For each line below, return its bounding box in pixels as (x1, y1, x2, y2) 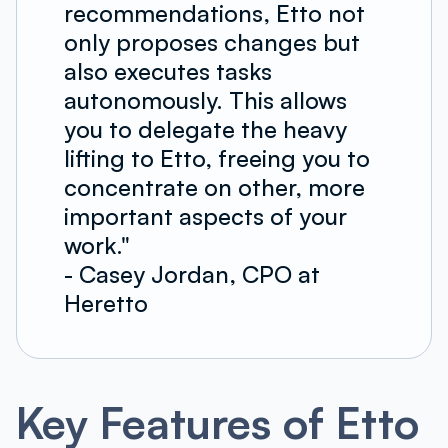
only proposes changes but (63, 27, 360, 58)
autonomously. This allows (63, 85, 347, 116)
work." (63, 230, 130, 261)
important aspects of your (63, 201, 347, 232)
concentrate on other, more (63, 172, 365, 203)
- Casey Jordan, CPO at (63, 259, 320, 290)
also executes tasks (63, 56, 272, 87)
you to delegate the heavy (63, 114, 347, 145)
